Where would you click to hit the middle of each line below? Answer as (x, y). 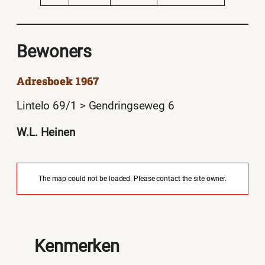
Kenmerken (77, 247)
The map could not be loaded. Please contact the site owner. (132, 179)
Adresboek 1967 (58, 81)
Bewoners (54, 51)
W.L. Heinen (46, 133)
